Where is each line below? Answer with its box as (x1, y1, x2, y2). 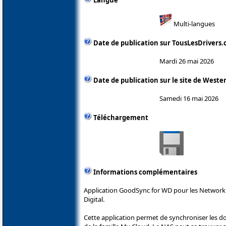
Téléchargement (93, 112, 148, 122)
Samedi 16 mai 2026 (159, 93, 218, 103)
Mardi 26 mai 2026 (159, 56, 214, 66)
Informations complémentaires (93, 167, 197, 177)
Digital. (84, 194, 104, 204)
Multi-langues (172, 19, 215, 28)
